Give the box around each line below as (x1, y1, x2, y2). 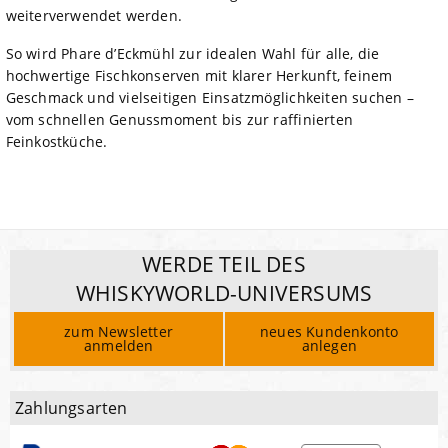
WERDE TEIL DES (142, 249, 306, 278)
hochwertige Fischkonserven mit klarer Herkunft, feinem (5, 65, 393, 85)
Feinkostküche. (5, 131, 108, 151)
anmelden (83, 336, 154, 356)
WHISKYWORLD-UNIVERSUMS (75, 278, 373, 307)
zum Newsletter (64, 322, 174, 342)
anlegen (301, 336, 357, 356)
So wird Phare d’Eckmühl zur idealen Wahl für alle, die (5, 43, 380, 63)
